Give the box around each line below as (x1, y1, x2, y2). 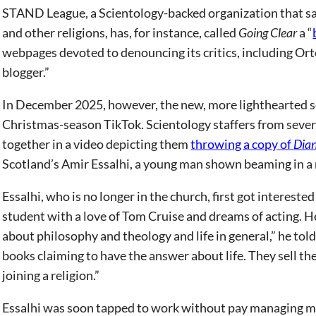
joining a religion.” (2, 267, 100, 283)
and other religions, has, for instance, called (2, 25, 239, 40)
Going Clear (238, 25, 300, 40)
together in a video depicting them (2, 136, 191, 152)
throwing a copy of (190, 136, 294, 152)
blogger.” (2, 64, 54, 80)
